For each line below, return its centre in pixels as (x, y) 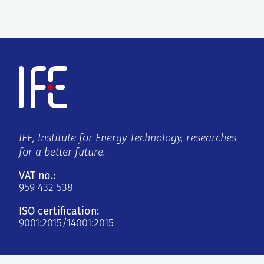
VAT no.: (37, 176)
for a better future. (62, 153)
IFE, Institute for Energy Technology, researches (128, 139)
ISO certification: (59, 211)
